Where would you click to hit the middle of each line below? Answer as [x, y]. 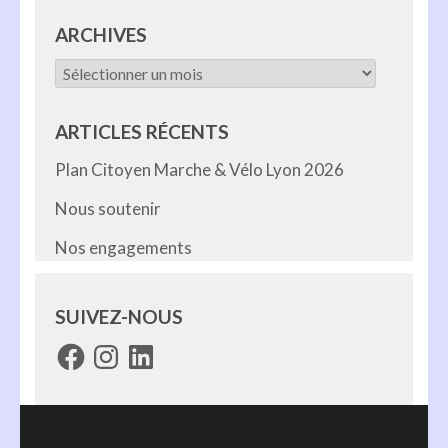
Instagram [128, 349]
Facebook [90, 349]
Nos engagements [123, 248]
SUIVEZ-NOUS [119, 317]
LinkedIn [155, 349]
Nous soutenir [108, 209]
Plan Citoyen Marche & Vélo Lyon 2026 [199, 170]
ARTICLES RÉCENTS [142, 132]
